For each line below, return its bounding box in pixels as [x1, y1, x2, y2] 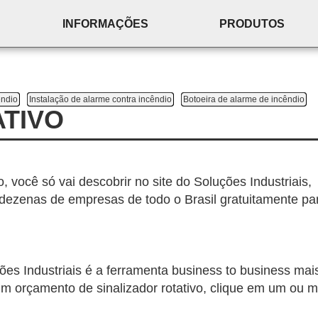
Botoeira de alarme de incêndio [183, 94, 305, 104]
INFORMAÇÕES [62, 17, 148, 30]
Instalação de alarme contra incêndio [29, 94, 172, 104]
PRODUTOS [219, 17, 285, 30]
